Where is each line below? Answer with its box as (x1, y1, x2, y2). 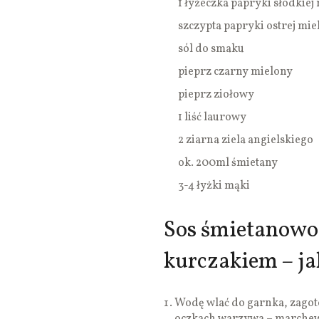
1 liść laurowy (178, 110, 246, 126)
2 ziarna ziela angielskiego (178, 132, 313, 149)
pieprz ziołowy (178, 87, 254, 103)
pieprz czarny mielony (178, 64, 293, 80)
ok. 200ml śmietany (178, 155, 278, 172)
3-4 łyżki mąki (178, 178, 250, 194)
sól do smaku (178, 41, 244, 58)
